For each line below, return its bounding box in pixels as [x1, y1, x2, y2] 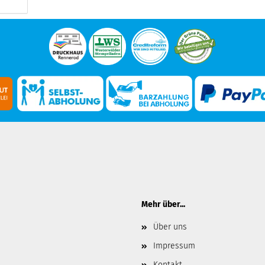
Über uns [153, 222, 187, 232]
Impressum [153, 241, 195, 251]
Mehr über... [141, 199, 185, 209]
